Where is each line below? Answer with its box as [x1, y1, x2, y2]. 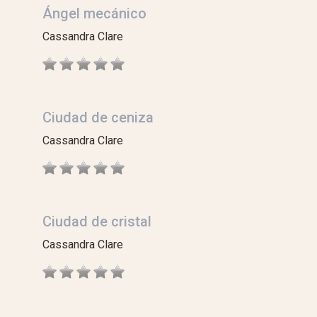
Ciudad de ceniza [42, 109, 154, 127]
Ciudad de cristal [42, 213, 151, 231]
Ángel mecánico [42, 5, 146, 23]
